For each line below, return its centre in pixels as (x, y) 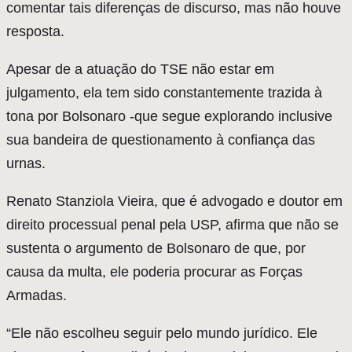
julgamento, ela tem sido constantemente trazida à (164, 93)
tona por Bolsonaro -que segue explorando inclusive (169, 117)
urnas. (26, 164)
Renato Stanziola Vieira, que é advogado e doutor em (174, 202)
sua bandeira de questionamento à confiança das (161, 140)
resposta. (35, 32)
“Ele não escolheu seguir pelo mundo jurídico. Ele (162, 334)
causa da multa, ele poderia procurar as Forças (154, 272)
